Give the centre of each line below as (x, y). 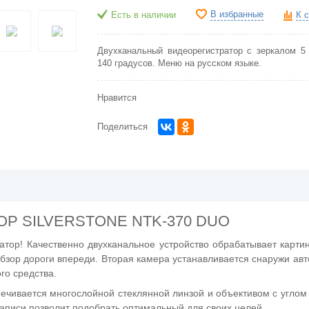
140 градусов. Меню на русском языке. (179, 63)
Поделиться (122, 127)
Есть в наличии (143, 15)
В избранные (237, 14)
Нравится (117, 98)
